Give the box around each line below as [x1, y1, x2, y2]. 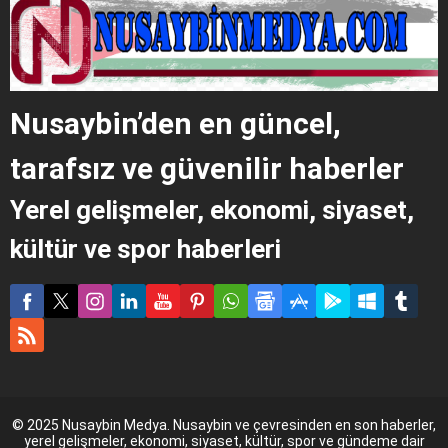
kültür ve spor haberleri [10, 234, 281, 265]
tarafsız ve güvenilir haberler [10, 151, 404, 187]
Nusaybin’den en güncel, [10, 106, 341, 142]
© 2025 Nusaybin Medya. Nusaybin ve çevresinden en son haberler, [12, 417, 436, 434]
